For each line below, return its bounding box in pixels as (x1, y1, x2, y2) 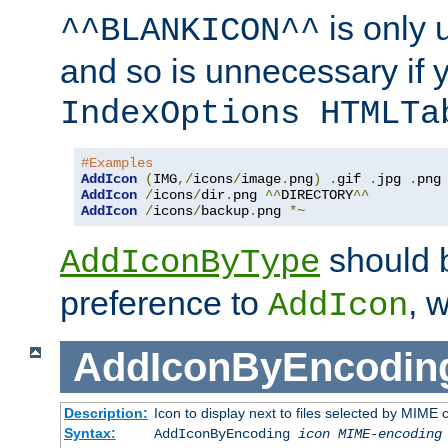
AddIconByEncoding (153, 426, 298, 443)
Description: (63, 405, 148, 422)
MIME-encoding (337, 426, 442, 443)
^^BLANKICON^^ (60, 11, 320, 50)
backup (201, 202, 249, 219)
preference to (60, 283, 268, 322)
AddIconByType (60, 243, 320, 282)
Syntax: (63, 425, 116, 442)
